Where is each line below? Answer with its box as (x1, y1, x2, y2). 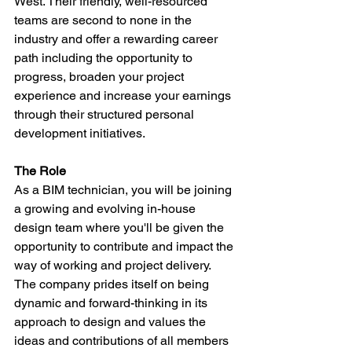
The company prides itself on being (14, 277, 212, 291)
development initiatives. (14, 126, 145, 141)
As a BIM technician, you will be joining (14, 182, 235, 197)
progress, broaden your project (14, 69, 187, 84)
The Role (14, 163, 66, 178)
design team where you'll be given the (14, 220, 227, 235)
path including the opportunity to (14, 50, 196, 65)
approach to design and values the (14, 314, 209, 329)
